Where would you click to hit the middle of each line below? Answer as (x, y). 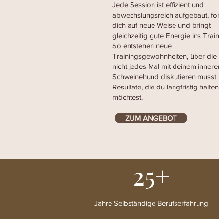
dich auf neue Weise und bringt (162, 25)
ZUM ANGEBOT (151, 118)
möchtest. (128, 97)
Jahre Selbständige (126, 203)
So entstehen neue (142, 46)
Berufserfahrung (183, 203)
